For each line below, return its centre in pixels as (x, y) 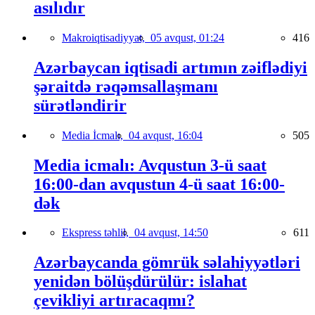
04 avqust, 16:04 (166, 135)
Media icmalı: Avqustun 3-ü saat (150, 165)
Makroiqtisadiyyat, (106, 37)
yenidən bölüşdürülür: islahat (140, 282)
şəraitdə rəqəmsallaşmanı (126, 86)
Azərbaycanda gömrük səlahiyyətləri (167, 263)
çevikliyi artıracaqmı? (114, 301)
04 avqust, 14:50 (171, 233)
